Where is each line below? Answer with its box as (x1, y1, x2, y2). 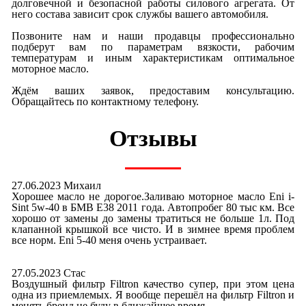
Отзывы (109, 126, 197, 152)
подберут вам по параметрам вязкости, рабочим (11, 41, 295, 53)
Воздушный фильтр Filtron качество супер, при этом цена (11, 277, 295, 290)
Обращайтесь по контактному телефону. (11, 96, 199, 108)
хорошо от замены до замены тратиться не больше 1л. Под (11, 212, 295, 224)
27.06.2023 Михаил (11, 179, 101, 191)
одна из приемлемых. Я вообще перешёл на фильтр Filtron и (11, 288, 295, 301)
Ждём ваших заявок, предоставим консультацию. (11, 85, 295, 97)
